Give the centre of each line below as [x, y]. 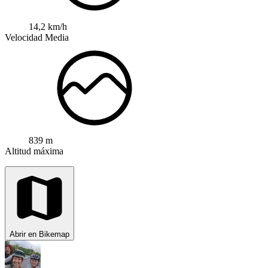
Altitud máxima [34, 151]
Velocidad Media [37, 37]
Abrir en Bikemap [39, 234]
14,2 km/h [48, 26]
